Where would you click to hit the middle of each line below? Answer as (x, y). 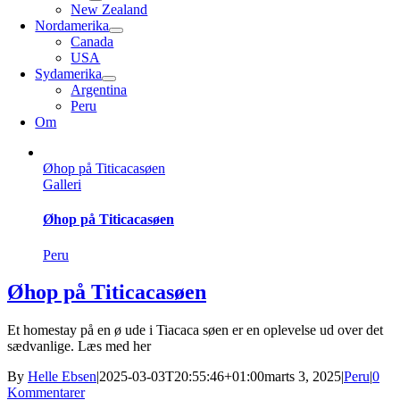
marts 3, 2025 (303, 377)
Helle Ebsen (62, 377)
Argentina (99, 90)
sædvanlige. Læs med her (79, 346)
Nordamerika (72, 25)
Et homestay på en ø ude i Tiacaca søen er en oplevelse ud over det (195, 330)
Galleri (62, 184)
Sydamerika (69, 74)
